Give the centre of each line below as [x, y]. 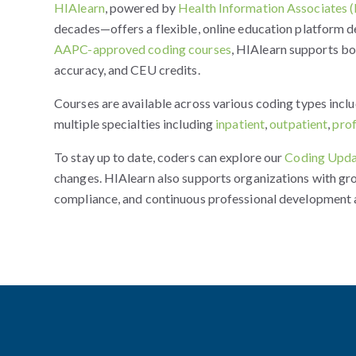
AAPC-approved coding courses [143, 48]
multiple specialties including [135, 123]
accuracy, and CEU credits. [127, 69]
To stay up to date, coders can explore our [170, 157]
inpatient [240, 123]
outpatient [299, 123]
